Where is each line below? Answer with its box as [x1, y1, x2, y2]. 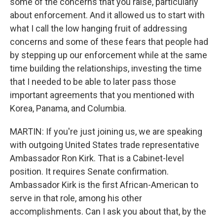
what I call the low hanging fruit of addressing [10, 23, 187, 34]
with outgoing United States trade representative [10, 140, 199, 150]
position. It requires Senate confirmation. [10, 166, 169, 177]
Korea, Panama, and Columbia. [10, 103, 126, 113]
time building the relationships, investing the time [10, 63, 202, 74]
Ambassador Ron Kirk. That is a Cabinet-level [10, 153, 184, 163]
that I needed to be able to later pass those [10, 76, 176, 87]
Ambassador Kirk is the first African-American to [10, 180, 198, 190]
